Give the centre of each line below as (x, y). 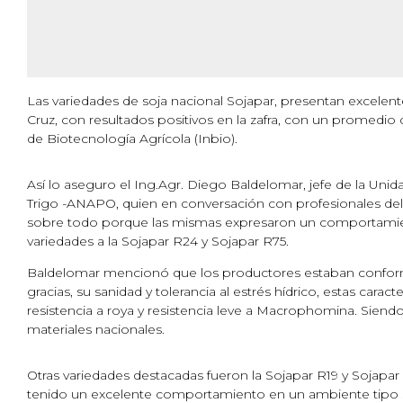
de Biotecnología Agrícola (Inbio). (132, 138)
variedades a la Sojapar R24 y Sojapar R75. (158, 241)
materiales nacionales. (96, 329)
